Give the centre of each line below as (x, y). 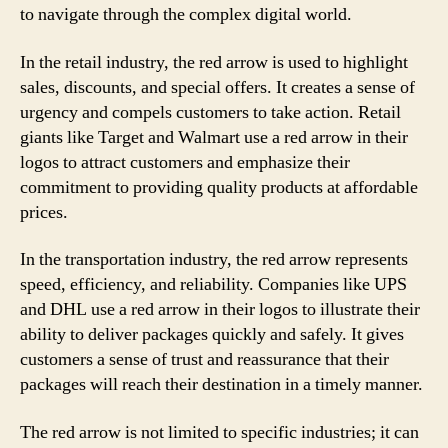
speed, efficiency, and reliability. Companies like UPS (213, 284)
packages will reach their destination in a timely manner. (221, 384)
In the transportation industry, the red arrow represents (214, 259)
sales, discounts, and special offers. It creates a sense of (217, 87)
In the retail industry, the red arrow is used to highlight (214, 62)
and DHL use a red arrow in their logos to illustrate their (220, 309)
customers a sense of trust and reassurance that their (204, 359)
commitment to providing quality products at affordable (219, 187)
